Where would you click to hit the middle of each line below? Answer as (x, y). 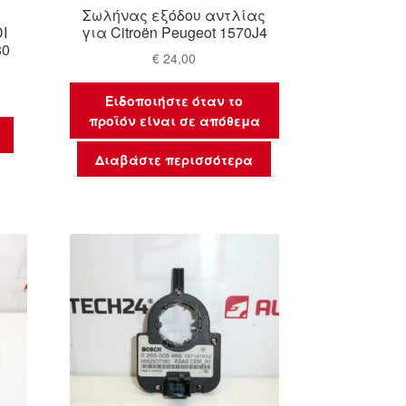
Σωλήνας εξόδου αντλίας (174, 14)
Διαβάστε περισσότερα (174, 159)
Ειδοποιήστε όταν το (174, 101)
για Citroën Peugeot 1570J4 (174, 32)
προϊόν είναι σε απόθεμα (174, 121)
